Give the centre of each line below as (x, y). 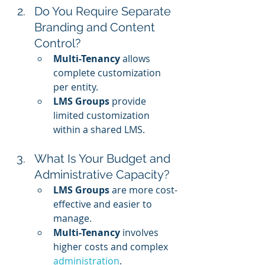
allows (136, 59)
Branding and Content (96, 28)
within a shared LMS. (99, 130)
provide (129, 101)
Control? (58, 43)
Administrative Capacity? (102, 175)
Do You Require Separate (104, 12)
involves (140, 233)
